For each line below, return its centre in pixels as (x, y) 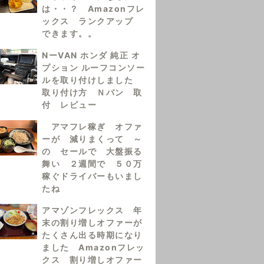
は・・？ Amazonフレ (93, 9)
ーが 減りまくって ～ (92, 139)
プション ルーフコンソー (93, 67)
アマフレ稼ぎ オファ (92, 126)
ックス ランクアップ (92, 21)
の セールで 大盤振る (92, 151)
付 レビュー (74, 105)
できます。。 (69, 33)
